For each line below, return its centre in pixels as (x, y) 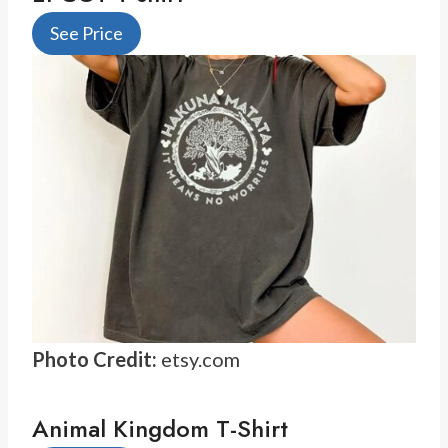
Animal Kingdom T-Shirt (160, 428)
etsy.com (198, 358)
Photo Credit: (94, 358)
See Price (86, 33)
